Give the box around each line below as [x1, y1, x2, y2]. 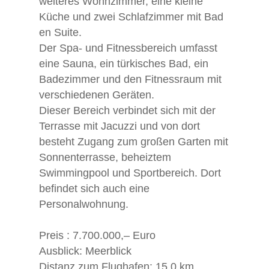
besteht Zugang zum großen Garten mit [38, 135, 228, 148]
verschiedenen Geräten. [38, 88, 154, 101]
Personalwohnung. [38, 198, 128, 210]
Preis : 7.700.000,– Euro [38, 229, 156, 241]
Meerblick [85, 244, 131, 257]
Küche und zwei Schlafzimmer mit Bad [38, 10, 223, 23]
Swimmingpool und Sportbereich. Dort [38, 166, 221, 179]
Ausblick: [38, 244, 82, 257]
